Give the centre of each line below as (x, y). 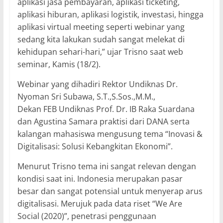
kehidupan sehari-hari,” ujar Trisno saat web (100, 52)
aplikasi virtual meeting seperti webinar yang (101, 27)
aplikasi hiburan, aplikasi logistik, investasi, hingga (110, 14)
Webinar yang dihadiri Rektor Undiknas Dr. (97, 84)
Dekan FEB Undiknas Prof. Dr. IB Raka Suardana (106, 109)
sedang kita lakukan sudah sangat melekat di (101, 39)
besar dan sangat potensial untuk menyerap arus (110, 191)
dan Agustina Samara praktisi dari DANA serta (103, 121)
